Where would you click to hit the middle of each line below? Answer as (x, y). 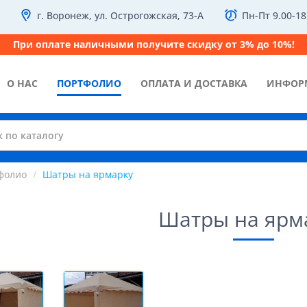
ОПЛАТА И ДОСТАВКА (194, 83)
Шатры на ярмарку (87, 174)
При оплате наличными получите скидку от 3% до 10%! (153, 44)
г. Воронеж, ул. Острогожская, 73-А (120, 15)
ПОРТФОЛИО (89, 83)
